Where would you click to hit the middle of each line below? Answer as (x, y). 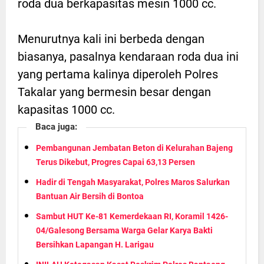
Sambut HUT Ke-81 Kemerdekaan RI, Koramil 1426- (132, 217)
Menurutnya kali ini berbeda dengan (111, 39)
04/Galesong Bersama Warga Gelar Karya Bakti (124, 231)
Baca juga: (56, 127)
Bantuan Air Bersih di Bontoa (90, 197)
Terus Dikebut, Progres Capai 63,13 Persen (115, 162)
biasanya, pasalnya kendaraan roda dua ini (128, 57)
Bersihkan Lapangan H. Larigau (95, 245)
